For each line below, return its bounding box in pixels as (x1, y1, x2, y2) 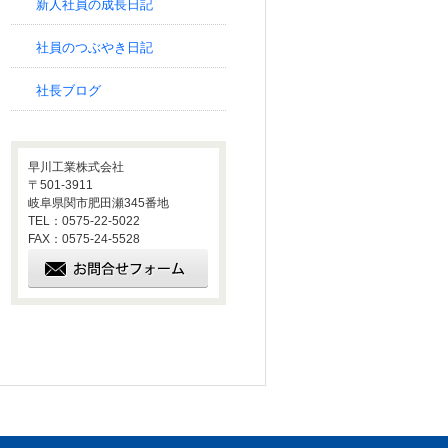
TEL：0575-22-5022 (28, 214, 140, 228)
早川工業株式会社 (28, 160, 124, 174)
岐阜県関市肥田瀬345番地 (28, 196, 169, 210)
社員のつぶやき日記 (36, 40, 153, 55)
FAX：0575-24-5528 (28, 232, 140, 246)
